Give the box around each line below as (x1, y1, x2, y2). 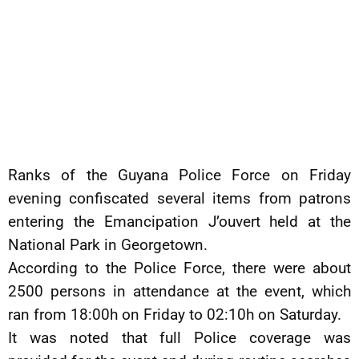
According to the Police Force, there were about (8, 259, 351, 277)
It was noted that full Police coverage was (8, 329, 351, 347)
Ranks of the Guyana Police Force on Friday (8, 166, 351, 184)
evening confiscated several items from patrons (8, 189, 351, 208)
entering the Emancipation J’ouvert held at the (8, 212, 351, 231)
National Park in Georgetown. (8, 236, 208, 254)
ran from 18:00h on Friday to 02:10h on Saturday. (8, 305, 341, 324)
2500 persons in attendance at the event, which (8, 282, 351, 301)
